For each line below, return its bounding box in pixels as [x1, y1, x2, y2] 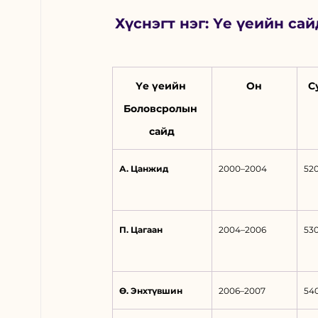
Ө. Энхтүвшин [119, 285, 183, 297]
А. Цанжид [119, 163, 169, 175]
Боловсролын [124, 102, 201, 116]
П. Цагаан [119, 224, 163, 236]
